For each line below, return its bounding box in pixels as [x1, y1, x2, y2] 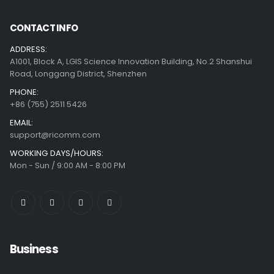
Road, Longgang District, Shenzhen [10, 67, 147, 80]
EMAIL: [10, 116, 34, 128]
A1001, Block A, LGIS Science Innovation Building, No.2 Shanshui [10, 55, 252, 67]
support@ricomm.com [10, 128, 100, 141]
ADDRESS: [10, 43, 48, 55]
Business [10, 241, 58, 257]
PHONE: [10, 86, 39, 98]
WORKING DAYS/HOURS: [10, 147, 104, 159]
